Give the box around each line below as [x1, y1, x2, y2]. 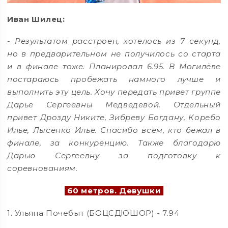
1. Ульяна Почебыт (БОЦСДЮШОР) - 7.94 [7, 208, 180, 218]
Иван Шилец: [7, 14, 65, 24]
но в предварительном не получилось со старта [7, 49, 221, 59]
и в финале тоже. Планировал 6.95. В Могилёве [7, 62, 221, 72]
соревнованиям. [7, 163, 78, 174]
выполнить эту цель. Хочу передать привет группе [7, 87, 221, 97]
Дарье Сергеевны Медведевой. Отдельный [7, 100, 221, 110]
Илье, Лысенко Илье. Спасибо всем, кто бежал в [7, 125, 221, 135]
